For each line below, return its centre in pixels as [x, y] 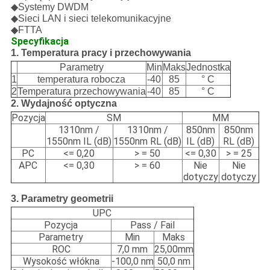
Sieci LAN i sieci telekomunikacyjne [94, 19]
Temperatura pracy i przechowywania [106, 53]
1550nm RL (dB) [148, 142]
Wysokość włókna [61, 262]
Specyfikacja [39, 42]
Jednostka [208, 67]
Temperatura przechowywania [81, 92]
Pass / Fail [152, 225]
